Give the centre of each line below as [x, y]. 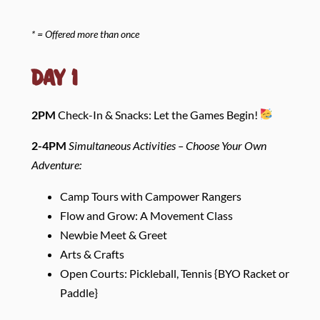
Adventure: [56, 165]
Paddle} [79, 292]
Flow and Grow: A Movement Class [146, 215]
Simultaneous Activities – [127, 146]
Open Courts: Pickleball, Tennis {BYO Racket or [174, 273]
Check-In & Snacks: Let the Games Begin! [157, 114]
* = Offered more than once [85, 34]
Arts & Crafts [92, 254]
